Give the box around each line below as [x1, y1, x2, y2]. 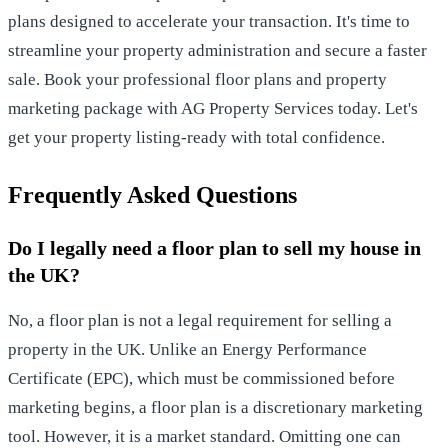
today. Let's [334, 98, 418, 118]
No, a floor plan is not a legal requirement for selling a [8, 310, 392, 330]
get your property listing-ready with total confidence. [8, 127, 385, 147]
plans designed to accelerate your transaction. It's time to [8, 11, 410, 31]
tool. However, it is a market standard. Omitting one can [8, 426, 401, 446]
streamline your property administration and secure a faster [8, 40, 427, 60]
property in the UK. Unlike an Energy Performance [8, 339, 367, 359]
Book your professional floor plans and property [44, 69, 387, 89]
